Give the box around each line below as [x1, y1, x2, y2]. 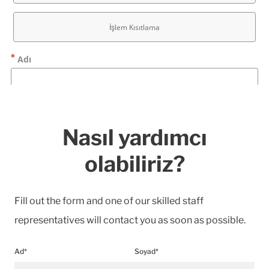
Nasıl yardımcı [62, 124, 207, 151]
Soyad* [134, 247, 159, 256]
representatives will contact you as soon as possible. [14, 214, 246, 226]
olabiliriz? [84, 151, 185, 177]
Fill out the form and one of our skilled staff [14, 195, 204, 207]
